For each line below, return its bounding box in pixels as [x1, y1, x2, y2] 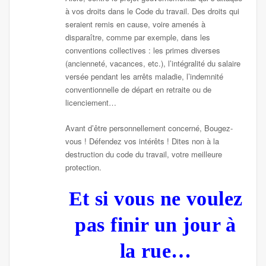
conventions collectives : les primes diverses [65, 45, 221, 56]
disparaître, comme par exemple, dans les [65, 31, 211, 43]
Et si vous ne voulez [68, 187, 243, 210]
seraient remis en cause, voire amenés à [65, 18, 206, 30]
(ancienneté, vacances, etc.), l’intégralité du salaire [65, 58, 241, 69]
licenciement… [65, 97, 117, 109]
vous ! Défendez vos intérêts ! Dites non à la [65, 135, 220, 147]
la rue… [119, 239, 192, 262]
